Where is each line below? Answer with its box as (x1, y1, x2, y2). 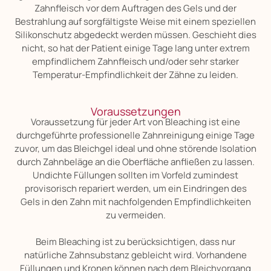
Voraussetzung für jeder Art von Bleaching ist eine (31, 115, 240, 128)
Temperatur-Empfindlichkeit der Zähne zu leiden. (33, 68, 238, 82)
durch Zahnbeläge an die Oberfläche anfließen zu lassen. (16, 155, 255, 168)
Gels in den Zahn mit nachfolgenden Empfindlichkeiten (20, 195, 251, 208)
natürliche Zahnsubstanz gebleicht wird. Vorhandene (24, 248, 247, 261)
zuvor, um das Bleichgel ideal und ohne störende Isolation (15, 142, 256, 155)
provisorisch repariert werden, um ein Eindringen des (24, 181, 247, 195)
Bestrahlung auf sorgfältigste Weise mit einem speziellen (15, 15, 256, 28)
